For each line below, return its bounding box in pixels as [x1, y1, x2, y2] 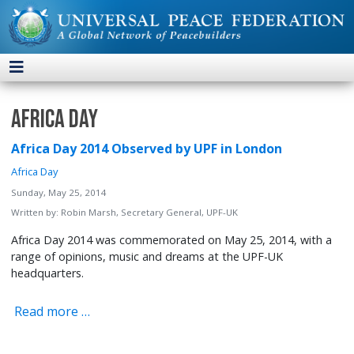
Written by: [11, 206, 62, 219]
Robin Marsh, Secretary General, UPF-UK [61, 206, 239, 219]
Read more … [11, 302, 91, 320]
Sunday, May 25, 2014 [11, 186, 107, 199]
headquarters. [11, 265, 85, 281]
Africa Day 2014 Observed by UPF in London [11, 140, 283, 158]
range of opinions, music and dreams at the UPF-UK [11, 249, 284, 265]
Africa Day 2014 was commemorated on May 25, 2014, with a [11, 232, 333, 248]
